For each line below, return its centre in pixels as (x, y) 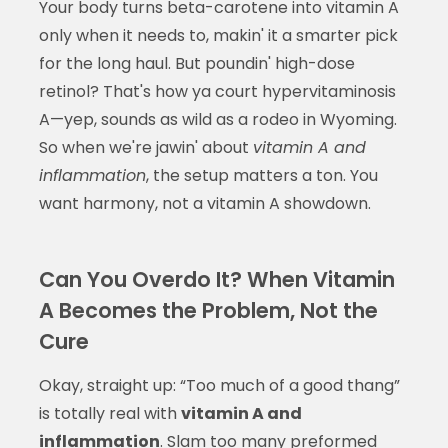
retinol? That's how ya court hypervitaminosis (217, 91)
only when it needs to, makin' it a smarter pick (218, 35)
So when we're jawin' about (145, 147)
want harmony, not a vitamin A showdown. (204, 203)
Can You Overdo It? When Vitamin (216, 279)
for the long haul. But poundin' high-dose (196, 63)
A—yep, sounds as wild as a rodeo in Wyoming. (217, 119)
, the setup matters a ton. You (261, 175)
